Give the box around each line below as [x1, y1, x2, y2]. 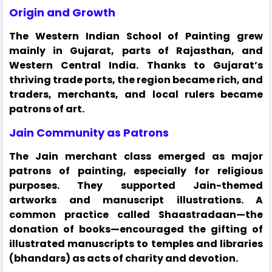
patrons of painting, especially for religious [9, 163, 263, 178]
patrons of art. [9, 101, 84, 116]
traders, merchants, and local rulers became [9, 87, 263, 101]
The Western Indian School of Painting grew [9, 29, 263, 43]
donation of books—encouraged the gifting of [9, 222, 263, 236]
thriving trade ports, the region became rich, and [9, 72, 263, 87]
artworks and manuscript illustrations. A [9, 192, 263, 207]
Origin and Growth [9, 4, 115, 20]
